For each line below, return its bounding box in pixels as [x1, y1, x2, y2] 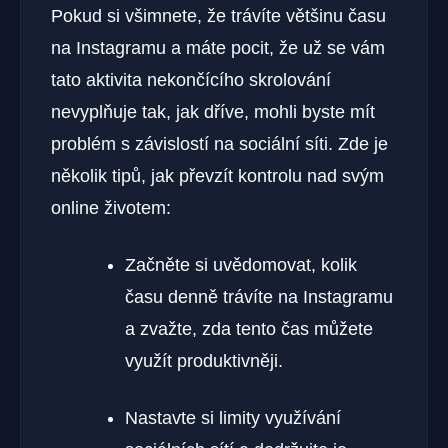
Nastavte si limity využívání [125, 407, 341, 428]
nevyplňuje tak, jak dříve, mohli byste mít [51, 101, 375, 122]
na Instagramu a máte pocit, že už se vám [51, 37, 385, 58]
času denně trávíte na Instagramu [125, 286, 393, 307]
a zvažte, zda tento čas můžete [125, 318, 373, 339]
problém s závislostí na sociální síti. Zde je [51, 133, 388, 154]
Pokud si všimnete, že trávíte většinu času [51, 5, 386, 26]
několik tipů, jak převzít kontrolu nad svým [51, 165, 384, 186]
